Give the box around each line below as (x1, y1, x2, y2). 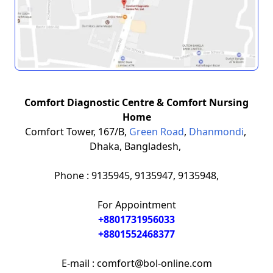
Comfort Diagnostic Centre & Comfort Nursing (24, 95, 249, 109)
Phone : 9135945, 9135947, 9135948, (54, 168, 219, 182)
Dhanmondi (188, 124, 244, 138)
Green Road (129, 124, 184, 138)
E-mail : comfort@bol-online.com (61, 256, 212, 270)
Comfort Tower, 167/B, (24, 124, 129, 138)
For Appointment (97, 197, 176, 211)
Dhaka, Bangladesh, (90, 139, 183, 153)
